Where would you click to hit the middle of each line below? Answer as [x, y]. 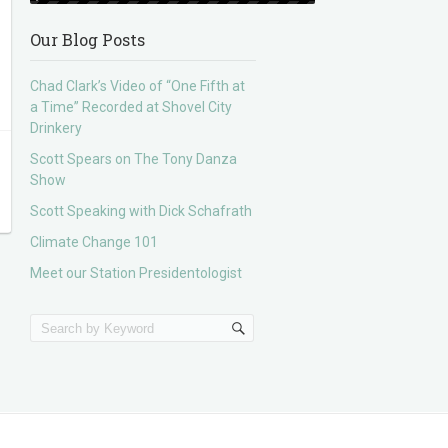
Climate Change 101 [94, 242]
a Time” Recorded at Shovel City [131, 107]
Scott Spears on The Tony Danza [134, 159]
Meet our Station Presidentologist [136, 273]
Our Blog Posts [88, 39]
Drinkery [56, 128]
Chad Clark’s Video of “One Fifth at [138, 86]
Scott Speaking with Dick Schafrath [141, 211]
